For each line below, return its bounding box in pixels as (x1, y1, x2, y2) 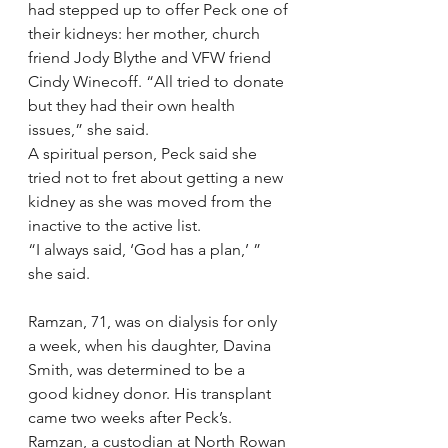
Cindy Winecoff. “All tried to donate (28, 72, 288, 91)
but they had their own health (28, 96, 239, 115)
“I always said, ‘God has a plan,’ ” (28, 240, 265, 259)
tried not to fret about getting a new (28, 168, 287, 187)
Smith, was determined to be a (28, 360, 249, 379)
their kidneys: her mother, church (28, 24, 264, 43)
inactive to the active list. (28, 216, 201, 235)
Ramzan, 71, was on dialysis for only (28, 312, 281, 331)
